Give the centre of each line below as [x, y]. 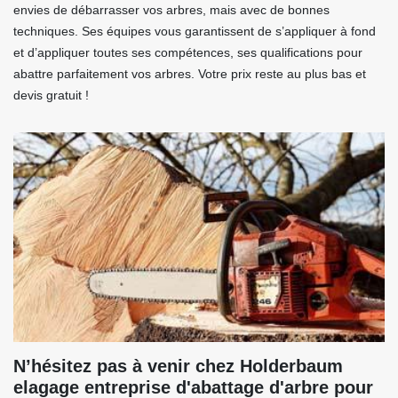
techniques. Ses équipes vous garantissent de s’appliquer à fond [195, 32]
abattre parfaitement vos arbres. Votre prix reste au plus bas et [190, 74]
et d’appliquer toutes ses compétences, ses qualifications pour [188, 53]
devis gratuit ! [51, 96]
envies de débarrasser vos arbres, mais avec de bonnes [171, 10]
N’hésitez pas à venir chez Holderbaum [178, 366]
